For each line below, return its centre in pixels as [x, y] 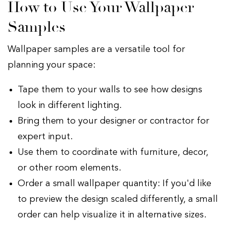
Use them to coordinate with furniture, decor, [113, 152]
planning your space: [53, 65]
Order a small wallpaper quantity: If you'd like [115, 183]
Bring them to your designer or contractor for [114, 121]
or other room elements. [71, 168]
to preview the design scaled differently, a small [118, 199]
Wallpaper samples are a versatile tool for [96, 49]
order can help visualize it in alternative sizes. [113, 215]
